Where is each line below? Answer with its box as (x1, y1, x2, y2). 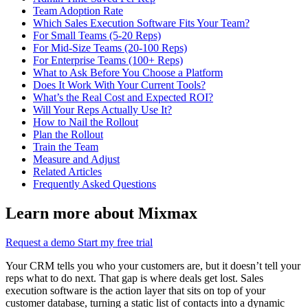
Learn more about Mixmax (5, 204, 197, 223)
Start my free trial (78, 236, 153, 249)
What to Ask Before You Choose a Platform (33, 67, 223, 79)
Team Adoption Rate (33, 5, 123, 17)
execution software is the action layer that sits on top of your (5, 285, 265, 297)
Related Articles (33, 166, 102, 178)
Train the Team (33, 141, 98, 153)
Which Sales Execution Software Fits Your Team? (33, 17, 250, 30)
